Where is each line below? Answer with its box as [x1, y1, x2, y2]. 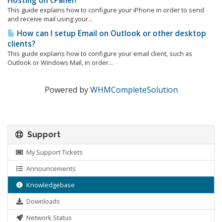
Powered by [44, 84, 90, 95]
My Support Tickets [23, 148, 83, 157]
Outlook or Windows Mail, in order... [7, 58, 113, 67]
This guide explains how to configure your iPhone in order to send [7, 5, 204, 14]
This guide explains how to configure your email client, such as [7, 49, 192, 58]
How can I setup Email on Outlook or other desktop [15, 28, 206, 39]
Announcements [23, 164, 76, 173]
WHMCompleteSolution [90, 84, 178, 95]
